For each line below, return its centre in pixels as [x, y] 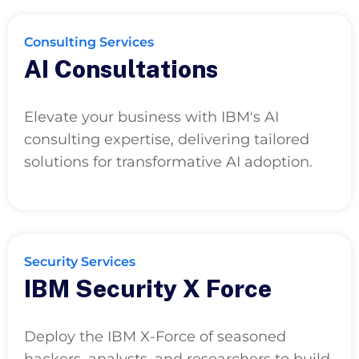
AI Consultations [121, 69]
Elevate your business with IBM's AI [151, 117]
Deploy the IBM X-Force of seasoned [155, 336]
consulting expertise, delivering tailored [167, 139]
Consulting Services [89, 42]
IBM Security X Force [148, 288]
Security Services [80, 261]
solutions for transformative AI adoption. [168, 161]
